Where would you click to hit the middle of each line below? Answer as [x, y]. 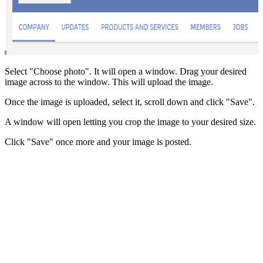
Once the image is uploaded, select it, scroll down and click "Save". [130, 102]
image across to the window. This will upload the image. [109, 82]
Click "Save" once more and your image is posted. [98, 141]
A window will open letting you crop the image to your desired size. [130, 122]
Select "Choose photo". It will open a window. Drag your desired [126, 71]
